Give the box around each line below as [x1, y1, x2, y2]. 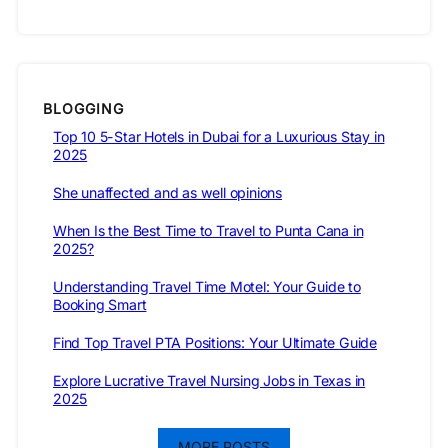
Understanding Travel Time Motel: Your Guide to [53, 277, 361, 295]
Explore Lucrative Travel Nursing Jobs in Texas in [53, 371, 366, 389]
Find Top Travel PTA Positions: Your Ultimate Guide [53, 333, 377, 351]
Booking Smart [53, 295, 147, 313]
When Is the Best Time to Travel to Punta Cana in [53, 221, 364, 239]
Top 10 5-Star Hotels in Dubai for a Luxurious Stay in [53, 127, 385, 145]
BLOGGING [43, 99, 124, 117]
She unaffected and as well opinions [53, 183, 282, 201]
